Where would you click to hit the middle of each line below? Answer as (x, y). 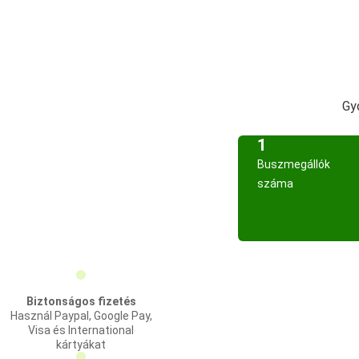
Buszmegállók (294, 164)
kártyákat (81, 345)
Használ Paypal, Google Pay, (81, 316)
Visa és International (81, 330)
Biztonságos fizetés (81, 301)
